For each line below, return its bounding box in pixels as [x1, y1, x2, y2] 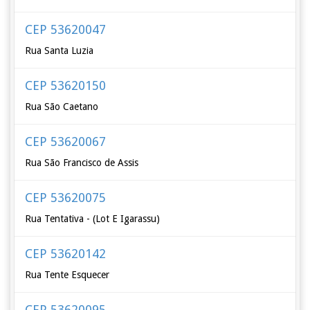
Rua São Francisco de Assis [25, 157, 139, 168]
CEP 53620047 [25, 22, 107, 37]
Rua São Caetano [25, 101, 99, 112]
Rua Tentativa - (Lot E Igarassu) [25, 213, 161, 224]
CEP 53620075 [25, 190, 107, 205]
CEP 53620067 [25, 134, 107, 149]
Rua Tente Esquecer [25, 269, 110, 280]
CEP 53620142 [25, 246, 107, 261]
